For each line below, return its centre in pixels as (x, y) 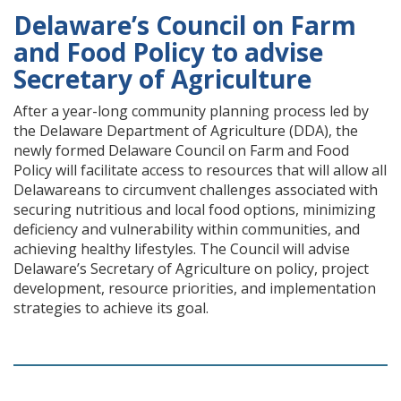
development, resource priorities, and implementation (195, 288)
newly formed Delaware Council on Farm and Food (181, 150)
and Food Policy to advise (168, 52)
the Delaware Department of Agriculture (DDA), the (186, 131)
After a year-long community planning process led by (191, 111)
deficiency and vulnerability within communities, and (187, 229)
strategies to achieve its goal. (111, 308)
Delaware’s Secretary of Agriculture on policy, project (191, 269)
